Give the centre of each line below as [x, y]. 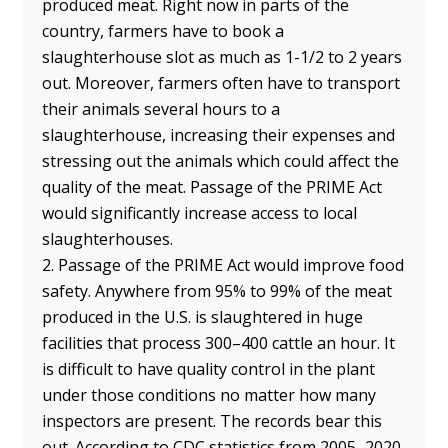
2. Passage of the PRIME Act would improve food [223, 264]
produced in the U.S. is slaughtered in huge [203, 316]
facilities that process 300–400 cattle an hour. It [219, 342]
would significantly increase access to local [200, 212]
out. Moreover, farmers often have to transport [221, 82]
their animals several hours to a [161, 108]
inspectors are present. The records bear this [212, 420]
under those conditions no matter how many [209, 394]
